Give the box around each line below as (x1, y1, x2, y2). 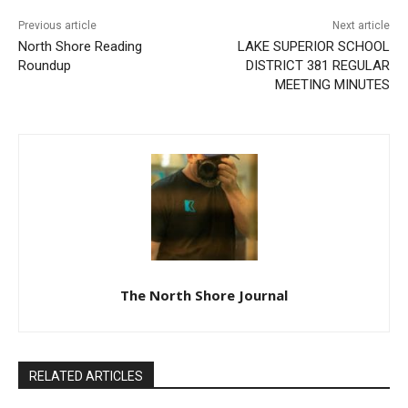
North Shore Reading (18, 97, 142, 115)
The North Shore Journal (113, 345, 281, 364)
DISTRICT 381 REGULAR (231, 117, 376, 134)
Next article (318, 78, 376, 92)
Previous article (18, 78, 97, 92)
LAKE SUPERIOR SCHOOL (223, 97, 376, 115)
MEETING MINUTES (260, 136, 376, 153)
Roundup (18, 117, 71, 134)
